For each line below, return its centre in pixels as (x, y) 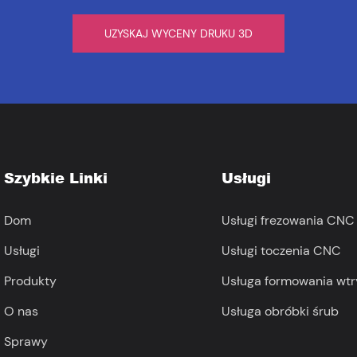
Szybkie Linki (56, 178)
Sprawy (26, 341)
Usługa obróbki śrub (280, 311)
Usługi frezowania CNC (288, 220)
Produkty (30, 280)
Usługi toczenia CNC (281, 250)
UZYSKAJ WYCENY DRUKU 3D (178, 34)
